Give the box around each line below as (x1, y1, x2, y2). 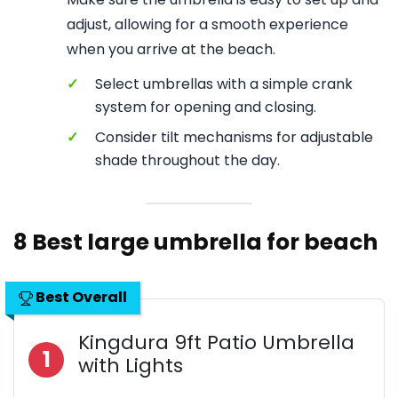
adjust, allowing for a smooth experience (67, 14, 348, 35)
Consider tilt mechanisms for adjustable (95, 127, 373, 147)
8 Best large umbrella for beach (13, 227, 378, 258)
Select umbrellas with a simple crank (95, 74, 353, 94)
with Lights (78, 352, 183, 379)
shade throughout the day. (95, 150, 280, 171)
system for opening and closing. (95, 97, 316, 117)
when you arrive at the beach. (67, 39, 275, 60)
